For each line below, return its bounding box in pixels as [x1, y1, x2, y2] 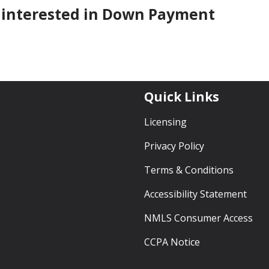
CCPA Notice [144, 235, 200, 249]
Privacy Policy [144, 139, 204, 153]
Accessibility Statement [144, 187, 247, 201]
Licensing [144, 115, 187, 128]
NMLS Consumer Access [144, 211, 253, 225]
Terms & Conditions [144, 163, 234, 177]
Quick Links [144, 88, 219, 105]
